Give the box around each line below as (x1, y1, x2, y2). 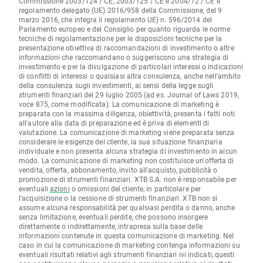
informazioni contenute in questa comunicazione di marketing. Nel (19, 231, 234, 241)
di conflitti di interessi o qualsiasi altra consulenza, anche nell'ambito (19, 71, 241, 81)
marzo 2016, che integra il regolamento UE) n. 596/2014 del (19, 15, 212, 25)
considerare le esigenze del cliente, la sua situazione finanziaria (19, 137, 222, 147)
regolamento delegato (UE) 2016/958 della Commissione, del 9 (19, 5, 222, 15)
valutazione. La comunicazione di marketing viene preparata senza (19, 127, 235, 137)
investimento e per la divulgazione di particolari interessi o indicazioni (19, 62, 244, 72)
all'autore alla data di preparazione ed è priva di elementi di (19, 118, 210, 128)
